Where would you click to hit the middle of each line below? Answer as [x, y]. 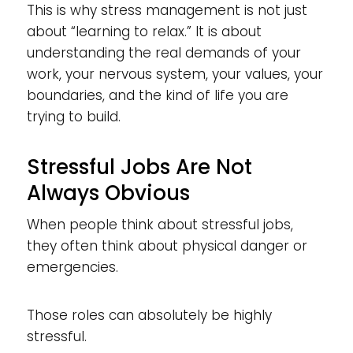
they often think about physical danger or [167, 246]
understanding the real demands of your [163, 53]
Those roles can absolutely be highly [149, 315]
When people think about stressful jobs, [160, 225]
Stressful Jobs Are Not [139, 167]
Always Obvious [108, 193]
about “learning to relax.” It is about [144, 32]
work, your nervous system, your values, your [175, 74]
